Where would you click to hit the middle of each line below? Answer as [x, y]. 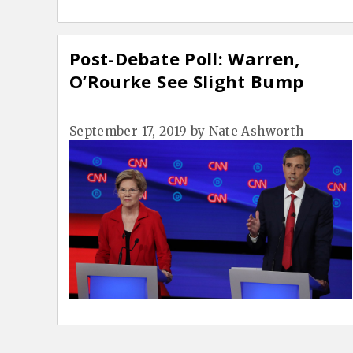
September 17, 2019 [128, 131]
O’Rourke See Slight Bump [187, 81]
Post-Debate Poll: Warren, [185, 58]
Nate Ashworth [256, 131]
